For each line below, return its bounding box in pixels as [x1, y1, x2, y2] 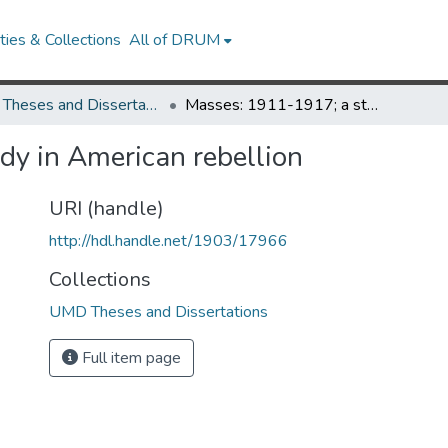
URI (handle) [49, 195, 164, 222]
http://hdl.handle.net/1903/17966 [49, 230, 288, 252]
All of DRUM [129, 29, 221, 51]
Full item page [78, 347, 181, 369]
